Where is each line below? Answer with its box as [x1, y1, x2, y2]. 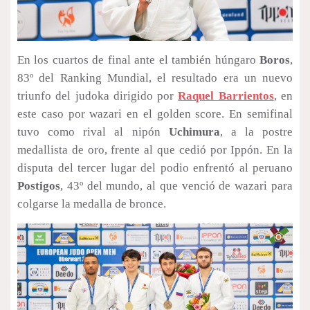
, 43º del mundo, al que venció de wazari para [60, 179, 293, 193]
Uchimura [168, 125, 220, 139]
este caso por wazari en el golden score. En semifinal [17, 107, 293, 121]
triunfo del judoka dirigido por [17, 89, 179, 103]
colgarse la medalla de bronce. [17, 197, 169, 211]
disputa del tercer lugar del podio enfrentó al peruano [17, 161, 293, 175]
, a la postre [219, 125, 293, 139]
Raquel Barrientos [178, 89, 274, 103]
